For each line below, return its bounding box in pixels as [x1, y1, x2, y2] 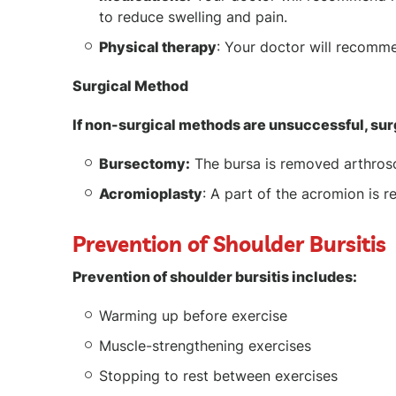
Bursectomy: [99, 155, 190, 172]
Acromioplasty [99, 185, 202, 202]
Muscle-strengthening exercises [99, 337, 311, 354]
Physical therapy [99, 38, 217, 56]
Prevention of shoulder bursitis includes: [72, 268, 357, 286]
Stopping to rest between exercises [99, 367, 338, 385]
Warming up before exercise [99, 307, 287, 324]
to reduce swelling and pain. [99, 8, 287, 26]
